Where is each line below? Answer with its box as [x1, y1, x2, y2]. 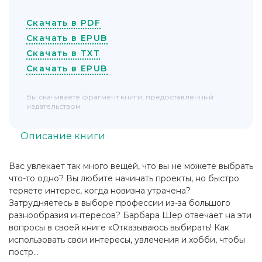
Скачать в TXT [26, 48, 101, 59]
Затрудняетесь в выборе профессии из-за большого [9, 198, 230, 209]
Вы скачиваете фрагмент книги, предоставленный [26, 92, 213, 102]
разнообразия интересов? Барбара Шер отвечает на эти [9, 210, 251, 221]
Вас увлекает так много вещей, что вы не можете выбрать [9, 161, 253, 172]
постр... [9, 247, 39, 258]
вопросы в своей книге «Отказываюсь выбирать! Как [9, 222, 229, 233]
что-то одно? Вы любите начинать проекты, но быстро [9, 173, 239, 184]
